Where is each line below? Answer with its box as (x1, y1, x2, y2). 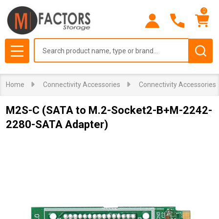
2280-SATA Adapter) (6, 118, 108, 131)
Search (34, 39, 57, 48)
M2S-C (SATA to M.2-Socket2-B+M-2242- (6, 104, 212, 116)
